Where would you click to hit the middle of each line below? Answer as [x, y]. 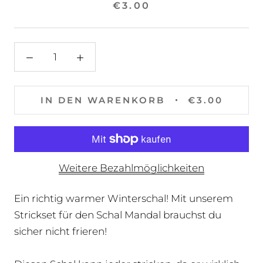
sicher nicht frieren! [60, 232]
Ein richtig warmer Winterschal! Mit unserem [124, 199]
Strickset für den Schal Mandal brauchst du [118, 215]
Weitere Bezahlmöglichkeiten [131, 168]
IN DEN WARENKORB [102, 100]
